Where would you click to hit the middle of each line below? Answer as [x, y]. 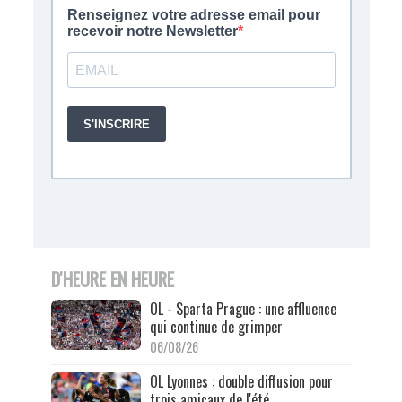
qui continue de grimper [216, 326]
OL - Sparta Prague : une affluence [243, 308]
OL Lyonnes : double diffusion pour [241, 381]
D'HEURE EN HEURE [112, 279]
